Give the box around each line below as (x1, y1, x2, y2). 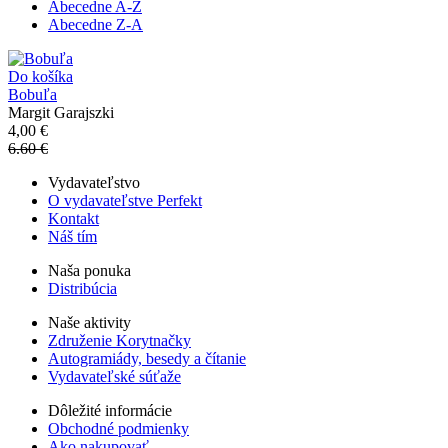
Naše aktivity (48, 313, 131, 331)
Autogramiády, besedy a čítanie (48, 349, 246, 367)
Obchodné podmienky (48, 419, 189, 437)
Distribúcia (48, 279, 117, 297)
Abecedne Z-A (48, 15, 143, 33)
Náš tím (48, 227, 97, 245)
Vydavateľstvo (48, 173, 140, 191)
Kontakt (48, 209, 99, 227)
